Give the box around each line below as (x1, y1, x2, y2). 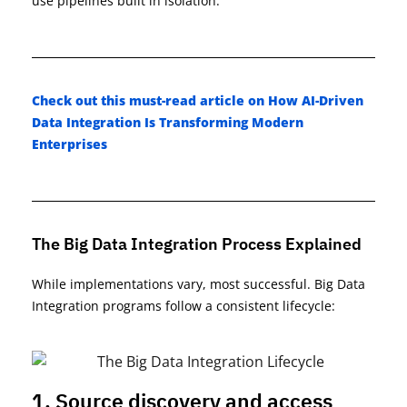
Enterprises (32, 135, 107, 153)
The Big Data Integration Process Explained (32, 233, 362, 254)
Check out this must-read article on (32, 92, 268, 109)
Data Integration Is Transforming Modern (32, 114, 303, 131)
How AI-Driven (268, 92, 363, 109)
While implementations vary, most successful (32, 275, 307, 293)
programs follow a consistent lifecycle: (103, 297, 335, 314)
